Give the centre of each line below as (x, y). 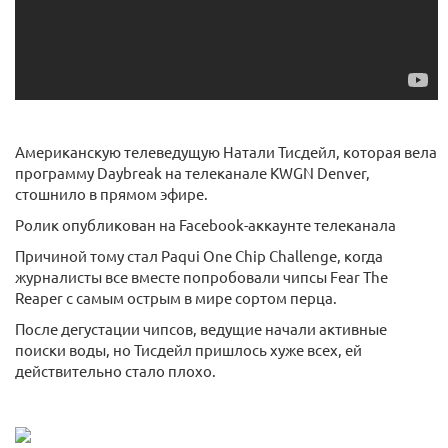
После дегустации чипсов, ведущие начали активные (201, 328)
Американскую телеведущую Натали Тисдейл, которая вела (226, 151)
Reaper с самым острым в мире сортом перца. (176, 297)
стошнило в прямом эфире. (111, 193)
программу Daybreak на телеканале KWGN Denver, (192, 172)
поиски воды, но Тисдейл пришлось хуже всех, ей (188, 349)
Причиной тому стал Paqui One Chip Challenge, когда (199, 255)
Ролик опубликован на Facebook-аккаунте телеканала (205, 224)
